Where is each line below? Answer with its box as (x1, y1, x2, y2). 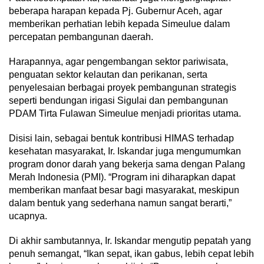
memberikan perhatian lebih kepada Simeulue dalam (9, 19, 230, 29)
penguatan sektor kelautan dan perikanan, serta (9, 70, 207, 80)
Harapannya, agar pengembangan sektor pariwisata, (9, 57, 228, 67)
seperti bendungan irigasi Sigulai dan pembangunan (9, 95, 228, 106)
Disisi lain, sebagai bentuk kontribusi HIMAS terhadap (9, 133, 234, 144)
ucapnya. (9, 211, 47, 222)
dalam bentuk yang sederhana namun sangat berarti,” (9, 198, 232, 209)
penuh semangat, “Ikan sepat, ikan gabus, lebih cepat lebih (9, 249, 254, 259)
